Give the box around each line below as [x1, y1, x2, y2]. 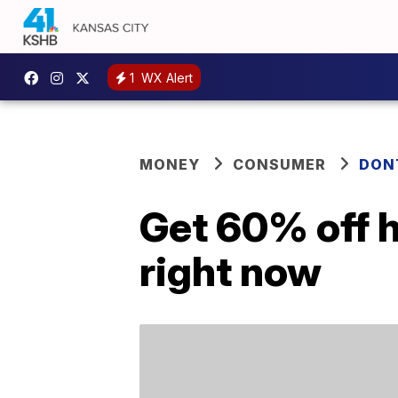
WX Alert [138, 69, 193, 85]
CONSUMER [233, 155, 326, 173]
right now [139, 246, 322, 296]
